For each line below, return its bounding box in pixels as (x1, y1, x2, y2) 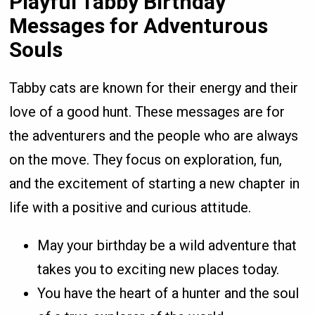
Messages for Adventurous (9, 13, 269, 38)
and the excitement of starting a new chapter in (9, 174, 300, 192)
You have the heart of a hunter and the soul (37, 284, 300, 302)
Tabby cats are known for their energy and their (9, 79, 299, 96)
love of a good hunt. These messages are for (9, 103, 285, 120)
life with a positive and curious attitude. (9, 198, 252, 216)
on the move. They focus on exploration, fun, (9, 150, 283, 168)
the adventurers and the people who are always (9, 127, 299, 144)
